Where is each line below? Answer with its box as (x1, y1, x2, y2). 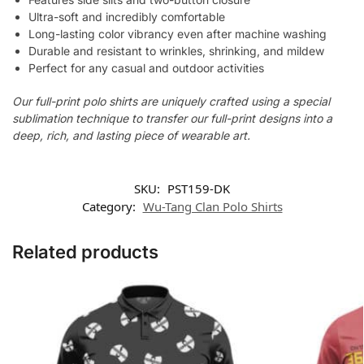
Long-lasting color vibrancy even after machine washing (28, 27, 327, 41)
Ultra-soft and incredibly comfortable (28, 10, 225, 24)
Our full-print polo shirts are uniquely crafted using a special (12, 94, 330, 109)
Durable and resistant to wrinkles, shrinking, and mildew (28, 44, 324, 58)
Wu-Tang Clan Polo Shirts (142, 197, 283, 214)
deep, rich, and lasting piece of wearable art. (12, 128, 250, 143)
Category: (81, 197, 139, 214)
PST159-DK (167, 180, 230, 197)
